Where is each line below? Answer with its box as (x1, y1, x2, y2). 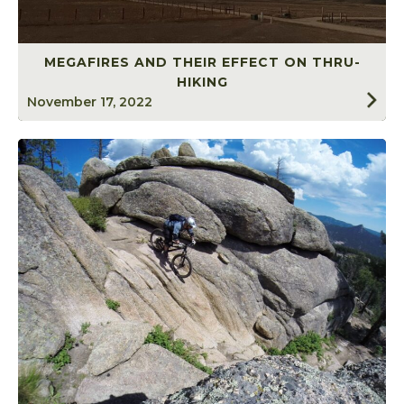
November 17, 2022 (27, 93, 152, 110)
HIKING (176, 73, 228, 90)
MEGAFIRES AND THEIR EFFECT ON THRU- (43, 53, 361, 70)
